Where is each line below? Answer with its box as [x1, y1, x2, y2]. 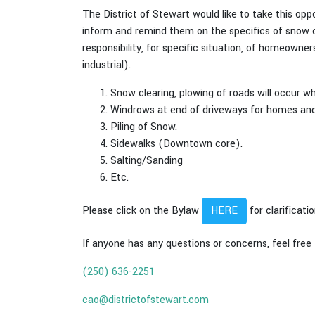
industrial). [82, 58, 131, 72]
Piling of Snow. [110, 120, 177, 134]
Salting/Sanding [110, 153, 183, 168]
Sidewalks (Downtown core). [110, 136, 243, 151]
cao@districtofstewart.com [82, 292, 209, 307]
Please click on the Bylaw [82, 202, 202, 218]
